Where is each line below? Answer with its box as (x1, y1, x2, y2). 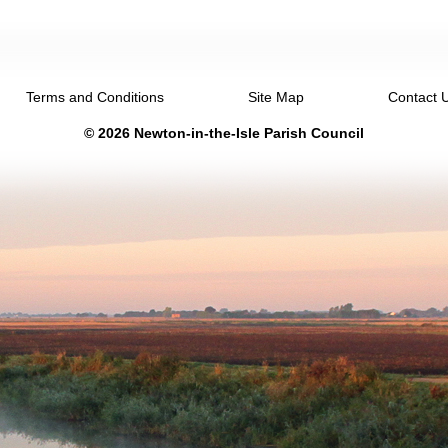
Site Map (248, 89, 304, 105)
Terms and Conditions (26, 89, 164, 105)
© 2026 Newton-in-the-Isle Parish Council (84, 125, 364, 141)
